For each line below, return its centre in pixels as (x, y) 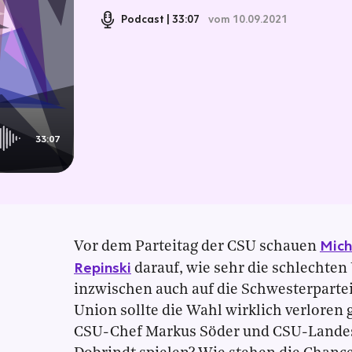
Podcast (142, 19)
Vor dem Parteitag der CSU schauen (197, 247)
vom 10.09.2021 (247, 19)
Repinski (103, 267)
